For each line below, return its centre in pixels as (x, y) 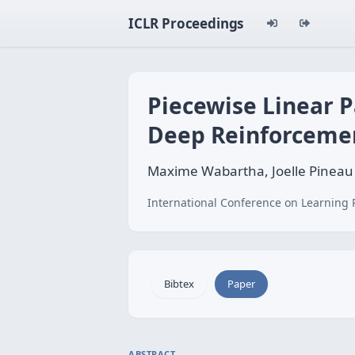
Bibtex (179, 284)
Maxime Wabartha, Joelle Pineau (250, 171)
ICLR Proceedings (186, 23)
